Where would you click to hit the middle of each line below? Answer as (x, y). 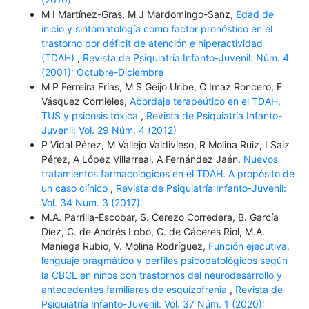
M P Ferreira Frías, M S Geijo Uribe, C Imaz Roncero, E (161, 87)
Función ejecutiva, (249, 246)
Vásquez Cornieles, (85, 101)
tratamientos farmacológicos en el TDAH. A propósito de (168, 174)
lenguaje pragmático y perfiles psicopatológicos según (164, 261)
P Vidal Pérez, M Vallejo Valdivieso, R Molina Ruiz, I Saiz (165, 145)
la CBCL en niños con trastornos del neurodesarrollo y (161, 275)
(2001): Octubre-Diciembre (102, 72)
